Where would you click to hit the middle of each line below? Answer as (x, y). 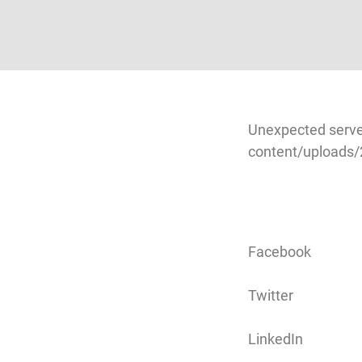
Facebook (280, 252)
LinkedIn (276, 339)
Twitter (271, 295)
